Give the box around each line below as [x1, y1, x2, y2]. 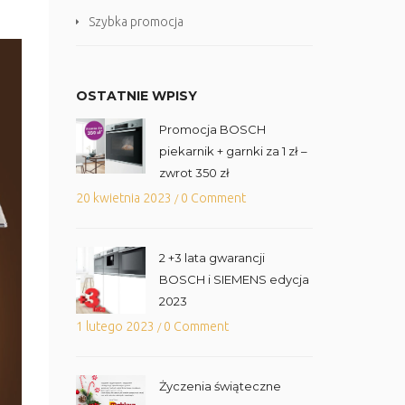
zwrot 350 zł [158, 165, 230, 180]
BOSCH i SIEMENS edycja [158, 272, 309, 287]
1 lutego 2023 [75, 319, 157, 334]
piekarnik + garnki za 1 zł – [158, 144, 307, 158]
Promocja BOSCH [158, 122, 266, 137]
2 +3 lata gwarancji [158, 250, 265, 265]
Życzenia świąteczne [158, 379, 281, 393]
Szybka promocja [88, 14, 184, 29]
